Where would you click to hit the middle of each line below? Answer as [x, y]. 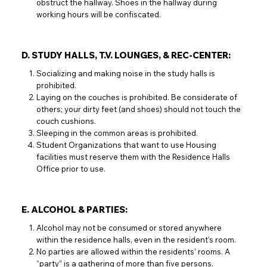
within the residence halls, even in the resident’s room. [136, 240]
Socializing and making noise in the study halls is [126, 74]
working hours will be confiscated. [99, 15]
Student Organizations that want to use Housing [127, 145]
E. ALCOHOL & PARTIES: [75, 210]
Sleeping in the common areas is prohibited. [117, 133]
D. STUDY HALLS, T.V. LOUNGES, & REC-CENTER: [129, 55]
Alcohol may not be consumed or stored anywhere [129, 228]
